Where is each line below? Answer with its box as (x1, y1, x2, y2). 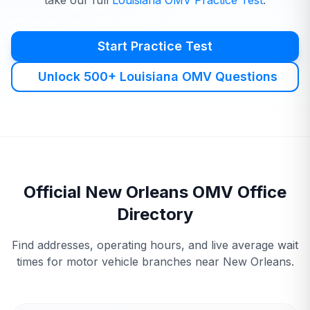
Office (233, 182, 286, 202)
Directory (117, 204, 193, 224)
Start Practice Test (98, 39, 212, 53)
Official (24, 182, 85, 202)
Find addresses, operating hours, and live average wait (12, 238, 298, 252)
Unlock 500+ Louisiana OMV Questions (38, 69, 277, 84)
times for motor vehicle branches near (16, 255, 223, 268)
